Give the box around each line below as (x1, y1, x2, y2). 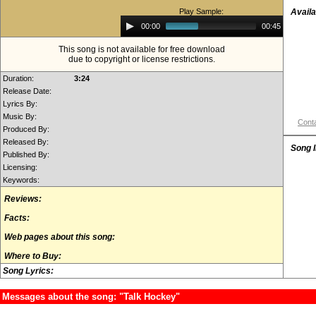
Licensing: (3, 163, 37, 171)
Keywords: (3, 176, 39, 184)
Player (121, 25, 145, 35)
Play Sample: (179, 7, 224, 16)
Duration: (3, 74, 34, 83)
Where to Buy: (4, 251, 61, 261)
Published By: (3, 150, 49, 159)
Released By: (3, 138, 49, 146)
